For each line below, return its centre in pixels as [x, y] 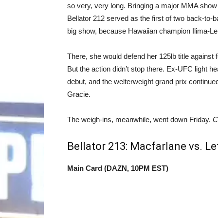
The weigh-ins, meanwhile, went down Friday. [140, 119]
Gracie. [79, 94]
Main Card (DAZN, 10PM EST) [118, 168]
